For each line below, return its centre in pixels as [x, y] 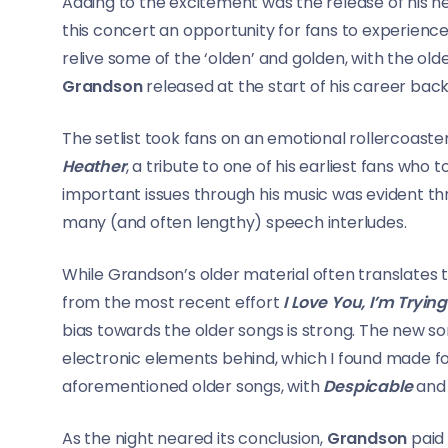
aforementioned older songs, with [193, 387]
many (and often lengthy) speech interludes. [234, 223]
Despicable [368, 387]
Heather [94, 167]
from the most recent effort [173, 303]
